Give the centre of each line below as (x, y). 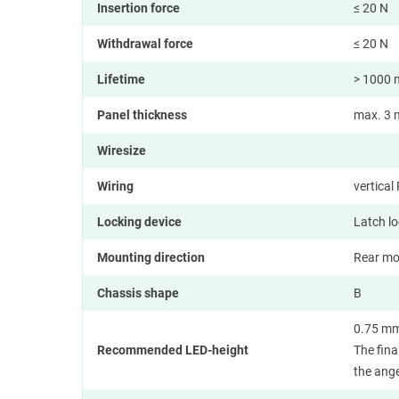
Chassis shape (138, 293)
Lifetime (121, 79)
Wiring (115, 186)
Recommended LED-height (173, 350)
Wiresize (122, 150)
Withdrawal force (145, 43)
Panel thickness (142, 114)
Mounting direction (151, 257)
